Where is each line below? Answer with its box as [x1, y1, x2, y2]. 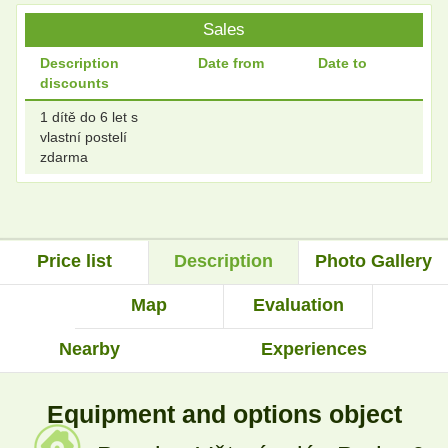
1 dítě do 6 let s [40, 108, 138, 125]
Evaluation [252, 294, 344, 315]
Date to [318, 54, 367, 71]
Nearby [59, 338, 121, 359]
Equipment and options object [46, 399, 402, 428]
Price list [36, 250, 112, 271]
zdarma [40, 148, 88, 165]
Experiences [260, 338, 367, 359]
